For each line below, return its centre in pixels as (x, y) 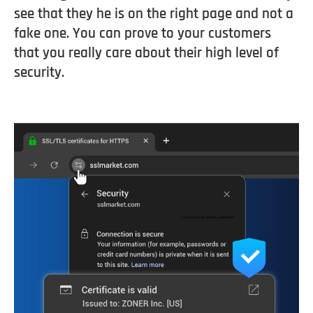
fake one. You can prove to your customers (143, 33)
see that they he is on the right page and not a (154, 14)
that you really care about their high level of (146, 53)
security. (39, 72)
